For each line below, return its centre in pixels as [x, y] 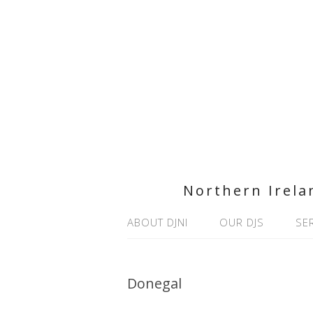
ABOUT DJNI [158, 222]
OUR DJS [242, 222]
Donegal [154, 283]
